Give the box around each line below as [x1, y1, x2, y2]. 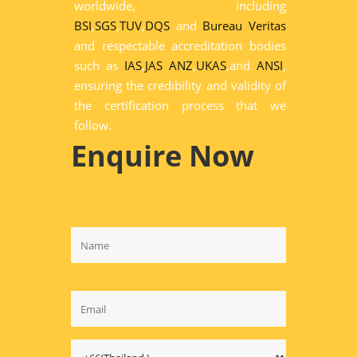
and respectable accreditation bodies [74, 37, 286, 53]
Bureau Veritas [202, 18, 287, 33]
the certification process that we [74, 97, 286, 113]
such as [74, 57, 124, 73]
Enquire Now [71, 136, 254, 175]
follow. [74, 117, 112, 133]
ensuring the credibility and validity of [74, 77, 286, 93]
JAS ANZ [145, 57, 193, 73]
